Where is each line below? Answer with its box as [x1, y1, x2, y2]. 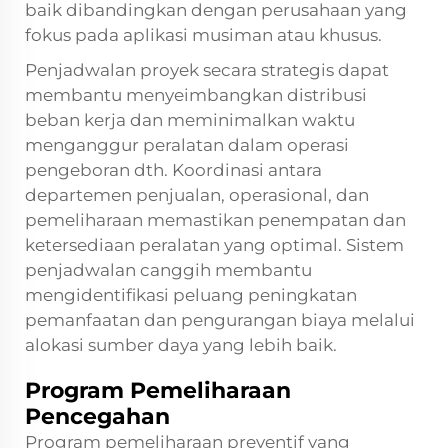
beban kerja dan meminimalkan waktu [25, 109, 355, 130]
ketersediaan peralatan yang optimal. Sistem [25, 234, 404, 255]
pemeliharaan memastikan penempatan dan [25, 209, 406, 230]
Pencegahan [25, 402, 170, 430]
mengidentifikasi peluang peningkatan [25, 284, 357, 305]
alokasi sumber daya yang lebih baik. [25, 334, 337, 355]
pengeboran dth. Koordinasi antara [25, 159, 322, 180]
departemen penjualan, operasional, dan [25, 184, 369, 205]
